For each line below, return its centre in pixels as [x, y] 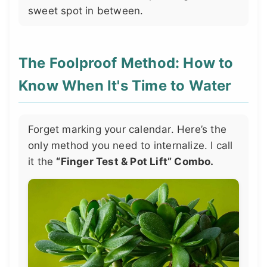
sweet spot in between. [86, 10]
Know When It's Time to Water [125, 85]
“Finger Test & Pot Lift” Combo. [135, 161]
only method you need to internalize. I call [131, 145]
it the [42, 161]
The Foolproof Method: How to [126, 63]
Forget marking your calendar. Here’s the [128, 129]
